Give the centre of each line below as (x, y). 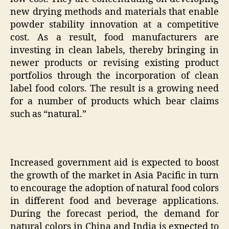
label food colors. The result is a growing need (114, 88)
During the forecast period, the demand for (114, 214)
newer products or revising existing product (114, 63)
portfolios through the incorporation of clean (114, 76)
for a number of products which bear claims (114, 101)
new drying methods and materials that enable (114, 12)
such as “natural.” (48, 114)
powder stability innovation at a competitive (114, 25)
